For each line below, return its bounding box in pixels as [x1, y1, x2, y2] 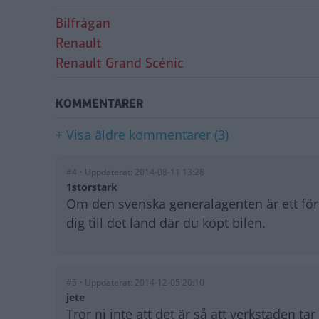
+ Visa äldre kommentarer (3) [56, 125, 229, 143]
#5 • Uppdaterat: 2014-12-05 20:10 [66, 276, 204, 288]
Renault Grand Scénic [56, 53, 184, 73]
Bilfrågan [56, 14, 110, 33]
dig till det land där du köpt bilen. [66, 214, 266, 231]
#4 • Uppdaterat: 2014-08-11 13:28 [66, 165, 204, 178]
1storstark [66, 179, 117, 194]
